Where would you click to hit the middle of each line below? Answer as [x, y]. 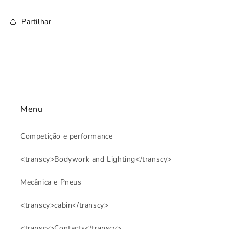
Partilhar [37, 21]
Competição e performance [67, 136]
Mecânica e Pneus [51, 182]
